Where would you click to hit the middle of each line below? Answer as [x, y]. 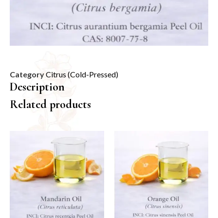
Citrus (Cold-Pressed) [82, 74]
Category [27, 74]
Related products [50, 104]
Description [37, 87]
